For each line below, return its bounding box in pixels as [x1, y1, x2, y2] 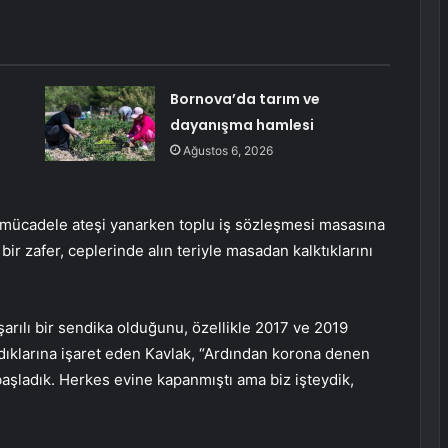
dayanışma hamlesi [169, 115, 314, 136]
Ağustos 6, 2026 [182, 143, 273, 159]
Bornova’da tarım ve [169, 89, 320, 110]
